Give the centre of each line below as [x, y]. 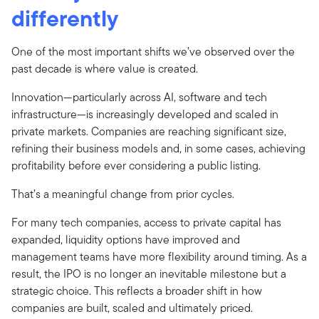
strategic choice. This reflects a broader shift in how [137, 291]
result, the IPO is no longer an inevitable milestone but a [149, 273]
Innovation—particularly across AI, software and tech [139, 97]
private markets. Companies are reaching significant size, [149, 131]
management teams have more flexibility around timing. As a [159, 256]
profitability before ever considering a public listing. [136, 165]
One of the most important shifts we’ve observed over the [153, 51]
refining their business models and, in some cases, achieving [158, 148]
